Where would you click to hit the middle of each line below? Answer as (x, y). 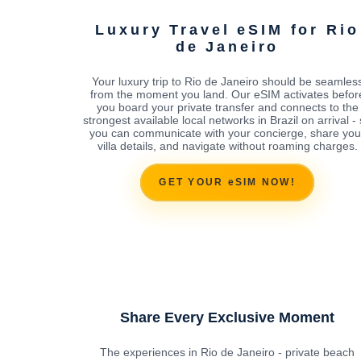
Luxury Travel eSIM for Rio (227, 29)
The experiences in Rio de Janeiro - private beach (227, 352)
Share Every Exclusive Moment (227, 317)
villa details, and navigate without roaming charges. (227, 145)
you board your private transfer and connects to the (227, 107)
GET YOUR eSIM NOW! (227, 183)
